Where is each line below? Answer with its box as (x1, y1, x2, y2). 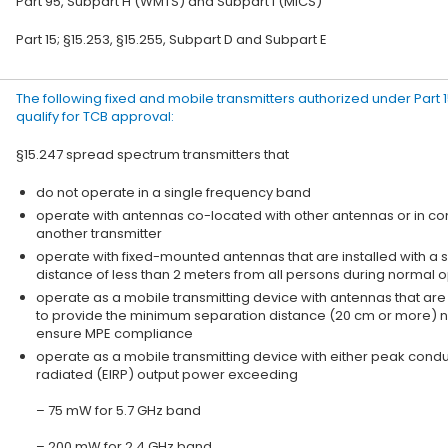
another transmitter (36, 224, 162, 243)
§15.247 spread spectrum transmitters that (16, 145, 289, 164)
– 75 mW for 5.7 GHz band (36, 401, 201, 420)
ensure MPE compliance (36, 324, 193, 343)
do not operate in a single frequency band (36, 183, 311, 202)
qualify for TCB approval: (16, 107, 174, 126)
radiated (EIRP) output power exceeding (36, 365, 298, 384)
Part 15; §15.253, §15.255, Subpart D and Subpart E (16, 30, 327, 49)
